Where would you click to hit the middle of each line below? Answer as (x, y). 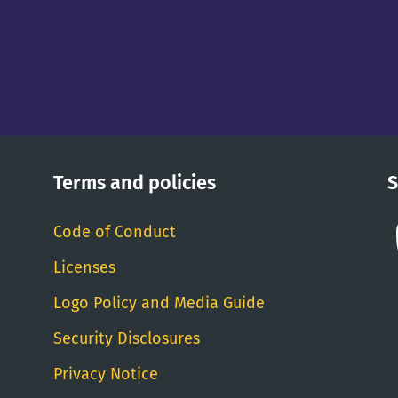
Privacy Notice (106, 374)
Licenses (84, 267)
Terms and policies (135, 183)
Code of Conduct (115, 232)
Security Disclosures (127, 338)
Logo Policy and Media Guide (159, 303)
